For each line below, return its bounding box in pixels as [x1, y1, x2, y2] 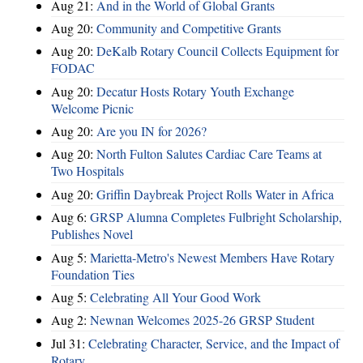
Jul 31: [51, 334, 88, 352]
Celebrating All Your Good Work [90, 288, 261, 305]
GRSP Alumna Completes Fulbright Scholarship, [90, 208, 342, 226]
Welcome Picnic [51, 99, 134, 117]
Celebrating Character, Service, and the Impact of [88, 334, 340, 352]
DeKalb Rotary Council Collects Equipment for [96, 42, 339, 60]
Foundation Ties [51, 265, 135, 283]
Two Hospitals [51, 162, 124, 180]
